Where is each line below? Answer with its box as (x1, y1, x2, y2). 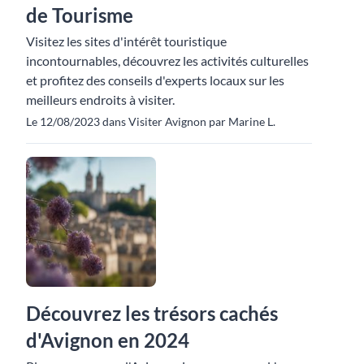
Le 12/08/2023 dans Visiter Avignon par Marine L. (26, 115, 275, 129)
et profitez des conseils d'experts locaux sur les (26, 72, 284, 89)
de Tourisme (26, 3, 133, 28)
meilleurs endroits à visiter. (26, 92, 175, 108)
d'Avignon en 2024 (26, 328, 189, 353)
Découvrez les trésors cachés (26, 301, 278, 326)
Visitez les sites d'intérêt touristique (26, 33, 227, 50)
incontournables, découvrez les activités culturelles (26, 53, 309, 69)
